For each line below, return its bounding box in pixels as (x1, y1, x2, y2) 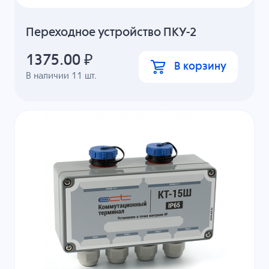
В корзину (174, 61, 226, 73)
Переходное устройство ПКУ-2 (26, 26, 197, 39)
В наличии (26, 71, 72, 81)
